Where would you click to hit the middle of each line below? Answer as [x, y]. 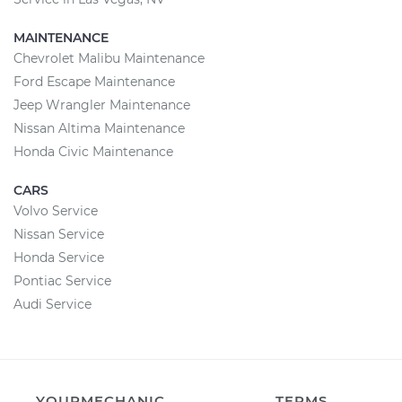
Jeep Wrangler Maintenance [102, 105]
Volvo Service [56, 211]
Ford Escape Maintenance [94, 82]
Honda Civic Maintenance [93, 152]
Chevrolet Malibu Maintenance [109, 58]
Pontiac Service [62, 281]
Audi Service [52, 304]
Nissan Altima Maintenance [99, 128]
